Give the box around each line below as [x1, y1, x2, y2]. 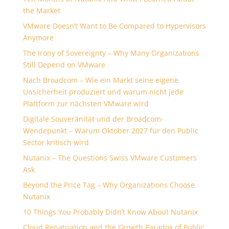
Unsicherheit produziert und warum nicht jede [22, 86, 184, 97]
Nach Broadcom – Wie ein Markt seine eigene [22, 75, 178, 85]
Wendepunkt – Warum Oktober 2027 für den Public [22, 125, 198, 135]
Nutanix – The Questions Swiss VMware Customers [22, 152, 197, 163]
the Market [22, 5, 60, 15]
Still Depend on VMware [22, 59, 105, 70]
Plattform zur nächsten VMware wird [22, 98, 149, 108]
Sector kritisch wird [22, 137, 89, 147]
